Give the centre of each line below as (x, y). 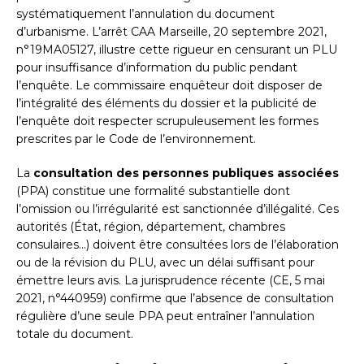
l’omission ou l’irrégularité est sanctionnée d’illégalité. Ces (178, 209)
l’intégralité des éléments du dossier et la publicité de (167, 104)
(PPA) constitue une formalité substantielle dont (153, 191)
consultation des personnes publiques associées (186, 173)
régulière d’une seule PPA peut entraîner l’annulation (165, 316)
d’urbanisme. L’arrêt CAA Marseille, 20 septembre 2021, (171, 32)
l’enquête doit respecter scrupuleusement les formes (167, 121)
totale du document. (75, 334)
